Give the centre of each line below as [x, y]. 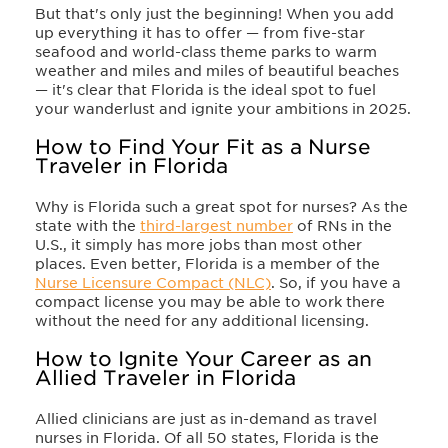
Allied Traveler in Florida [165, 377]
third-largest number [216, 225]
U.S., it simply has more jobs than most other [198, 244]
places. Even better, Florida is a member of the [207, 263]
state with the [87, 225]
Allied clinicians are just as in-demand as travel [206, 418]
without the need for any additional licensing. [202, 320]
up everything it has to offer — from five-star [200, 32]
